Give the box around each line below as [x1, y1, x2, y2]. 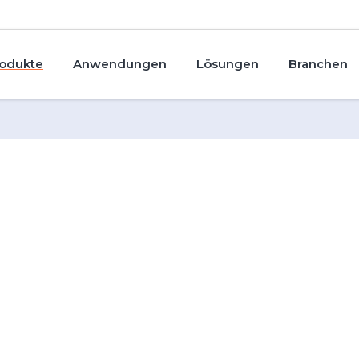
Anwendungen [73, 56, 167, 71]
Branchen [288, 56, 348, 71]
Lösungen [196, 56, 259, 71]
